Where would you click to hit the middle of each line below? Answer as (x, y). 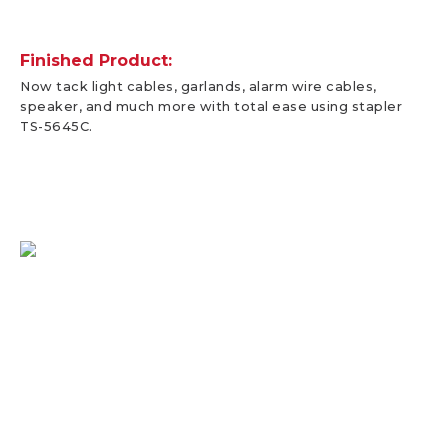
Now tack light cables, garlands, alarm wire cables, (198, 86)
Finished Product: (96, 60)
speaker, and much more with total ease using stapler (211, 106)
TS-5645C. (56, 126)
